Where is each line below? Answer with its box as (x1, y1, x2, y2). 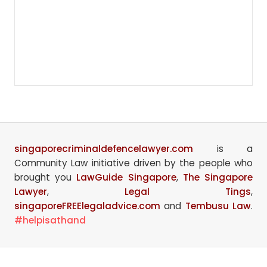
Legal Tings (125, 185, 251, 198)
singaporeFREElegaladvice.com (14, 200, 160, 213)
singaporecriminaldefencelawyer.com (14, 142, 193, 156)
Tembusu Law (185, 200, 252, 213)
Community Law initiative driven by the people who (14, 157, 253, 170)
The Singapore (182, 171, 253, 184)
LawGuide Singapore (76, 171, 176, 184)
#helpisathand (14, 214, 86, 227)
